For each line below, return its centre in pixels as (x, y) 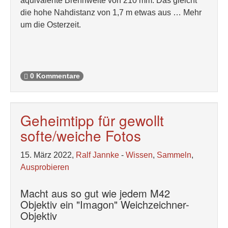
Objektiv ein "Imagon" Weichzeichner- (105, 204)
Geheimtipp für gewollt (92, 120)
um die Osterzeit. (51, 25)
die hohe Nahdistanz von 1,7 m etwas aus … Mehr (111, 12)
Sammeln (174, 155)
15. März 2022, (48, 155)
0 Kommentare (54, 76)
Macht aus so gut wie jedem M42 (95, 193)
